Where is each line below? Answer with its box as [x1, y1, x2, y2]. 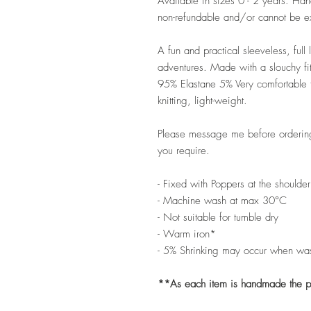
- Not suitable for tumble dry [158, 210, 278, 224]
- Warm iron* [158, 226, 216, 241]
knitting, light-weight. [158, 93, 247, 108]
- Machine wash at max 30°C [158, 193, 287, 208]
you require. [158, 143, 210, 158]
